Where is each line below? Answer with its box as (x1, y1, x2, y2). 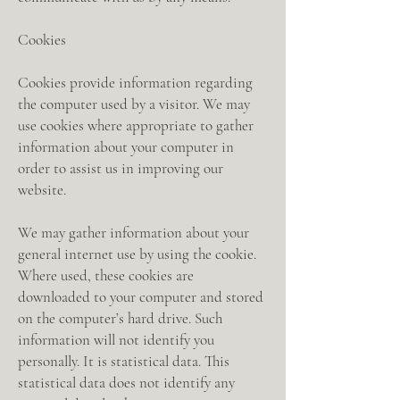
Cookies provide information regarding (18, 73, 253, 92)
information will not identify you (18, 330, 214, 349)
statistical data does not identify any (18, 373, 235, 392)
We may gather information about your (18, 223, 249, 242)
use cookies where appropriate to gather (18, 116, 254, 135)
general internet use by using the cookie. (18, 245, 256, 263)
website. (18, 180, 70, 199)
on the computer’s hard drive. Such (18, 309, 222, 328)
